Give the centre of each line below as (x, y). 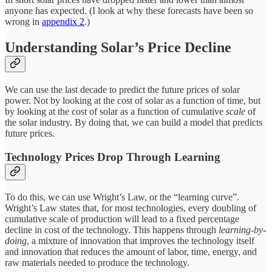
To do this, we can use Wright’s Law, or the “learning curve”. (122, 197)
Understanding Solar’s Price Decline (118, 48)
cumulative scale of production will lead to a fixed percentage (122, 219)
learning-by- (242, 229)
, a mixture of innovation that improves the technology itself (141, 240)
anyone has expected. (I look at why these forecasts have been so (129, 11)
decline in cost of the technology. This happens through (112, 229)
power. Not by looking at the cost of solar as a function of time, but (133, 101)
